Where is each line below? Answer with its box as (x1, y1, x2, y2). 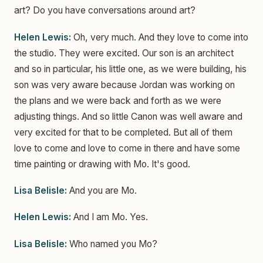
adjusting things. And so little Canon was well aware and (14, 110, 242, 122)
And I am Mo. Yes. (71, 211, 148, 223)
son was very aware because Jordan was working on (14, 79, 235, 90)
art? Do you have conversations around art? (14, 5, 195, 16)
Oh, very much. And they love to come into (71, 31, 248, 43)
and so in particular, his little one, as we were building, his (14, 63, 247, 75)
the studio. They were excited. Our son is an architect (14, 47, 234, 59)
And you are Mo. (67, 185, 137, 197)
